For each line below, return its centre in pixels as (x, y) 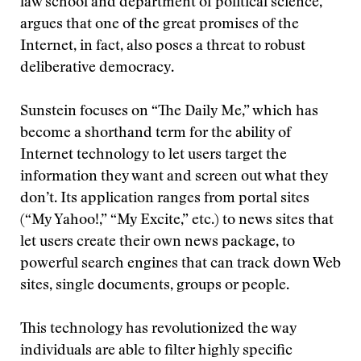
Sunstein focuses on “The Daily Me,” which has (169, 112)
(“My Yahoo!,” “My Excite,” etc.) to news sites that (177, 221)
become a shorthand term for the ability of (156, 134)
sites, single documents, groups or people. (155, 286)
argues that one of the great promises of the (160, 25)
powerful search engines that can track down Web (180, 264)
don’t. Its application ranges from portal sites (165, 199)
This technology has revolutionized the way (158, 330)
